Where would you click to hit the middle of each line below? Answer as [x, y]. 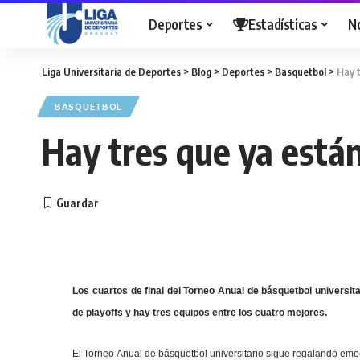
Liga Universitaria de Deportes [111, 72]
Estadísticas [282, 24]
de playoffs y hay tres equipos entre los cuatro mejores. [200, 313]
